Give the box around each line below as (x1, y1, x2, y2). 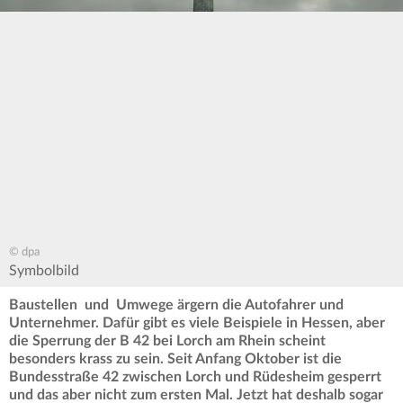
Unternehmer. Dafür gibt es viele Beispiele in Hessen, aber (9, 316, 385, 331)
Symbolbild (9, 264, 79, 279)
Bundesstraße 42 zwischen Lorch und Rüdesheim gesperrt (9, 370, 381, 385)
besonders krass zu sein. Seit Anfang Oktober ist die (9, 352, 342, 367)
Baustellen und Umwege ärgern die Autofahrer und (9, 298, 344, 313)
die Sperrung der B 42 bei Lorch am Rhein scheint (9, 334, 326, 349)
